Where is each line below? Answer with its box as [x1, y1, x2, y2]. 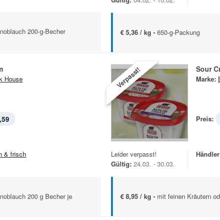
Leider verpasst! [111, 149, 157, 159]
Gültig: [111, 159, 132, 168]
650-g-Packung [157, 27, 200, 37]
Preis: [196, 113, 214, 123]
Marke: [196, 74, 216, 83]
